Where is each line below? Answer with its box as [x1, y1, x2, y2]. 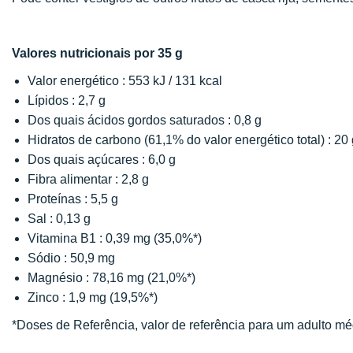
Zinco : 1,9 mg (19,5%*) [28, 291, 158, 304]
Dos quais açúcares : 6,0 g [28, 153, 176, 166]
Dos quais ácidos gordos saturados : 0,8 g [28, 113, 262, 127]
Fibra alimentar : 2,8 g [28, 173, 149, 186]
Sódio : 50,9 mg [28, 251, 115, 265]
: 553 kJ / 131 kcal [122, 74, 222, 87]
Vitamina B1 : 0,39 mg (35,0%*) [28, 232, 202, 245]
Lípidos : [28, 94, 75, 107]
